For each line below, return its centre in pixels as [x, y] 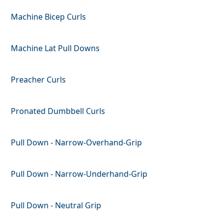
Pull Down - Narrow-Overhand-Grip [77, 142]
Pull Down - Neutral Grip [56, 205]
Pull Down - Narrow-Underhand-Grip [79, 174]
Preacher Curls [39, 79]
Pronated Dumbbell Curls [58, 111]
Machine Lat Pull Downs [55, 48]
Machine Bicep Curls [49, 16]
